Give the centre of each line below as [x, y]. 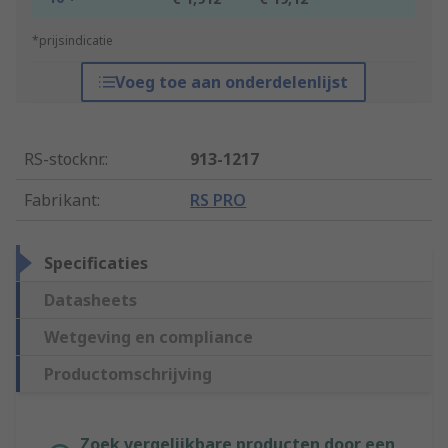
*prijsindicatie [72, 41]
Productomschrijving [128, 374]
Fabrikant [60, 200]
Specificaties [96, 263]
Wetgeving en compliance [148, 337]
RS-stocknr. [64, 159]
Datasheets [90, 300]
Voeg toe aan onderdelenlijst [232, 82]
